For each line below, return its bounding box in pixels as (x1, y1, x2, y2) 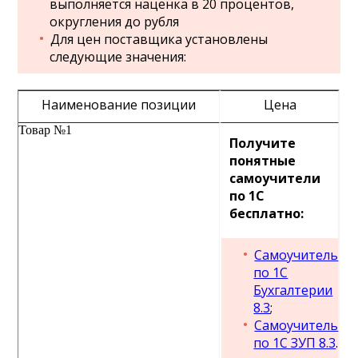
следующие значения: (50, 48, 187, 66)
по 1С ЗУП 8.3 (253, 334, 336, 352)
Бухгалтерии (253, 281, 333, 299)
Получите (229, 134, 296, 152)
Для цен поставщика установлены (50, 30, 268, 48)
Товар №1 (18, 123, 73, 137)
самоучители (229, 169, 321, 187)
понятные (229, 152, 296, 169)
